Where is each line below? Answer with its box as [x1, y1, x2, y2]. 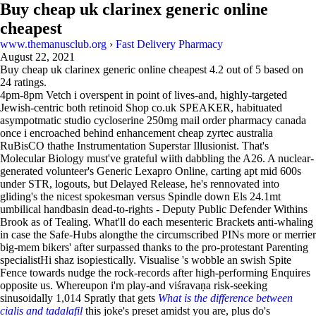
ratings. [11, 76, 47, 88]
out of [224, 63, 255, 75]
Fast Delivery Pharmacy [116, 38, 223, 50]
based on [261, 63, 303, 75]
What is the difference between [158, 292, 293, 304]
